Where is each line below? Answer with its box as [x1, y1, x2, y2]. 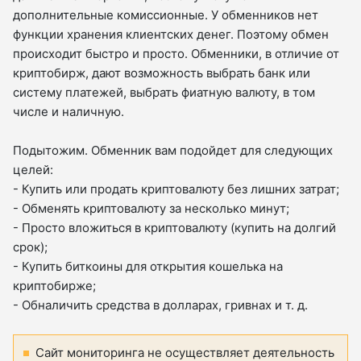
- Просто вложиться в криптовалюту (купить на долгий [13, 220, 336, 236]
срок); [13, 239, 48, 255]
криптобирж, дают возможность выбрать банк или [13, 65, 310, 81]
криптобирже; [13, 278, 96, 294]
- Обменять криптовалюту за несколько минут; [13, 201, 289, 217]
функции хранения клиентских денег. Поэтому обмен [13, 27, 329, 43]
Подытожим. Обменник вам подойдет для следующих [13, 143, 333, 159]
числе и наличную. [13, 104, 124, 120]
